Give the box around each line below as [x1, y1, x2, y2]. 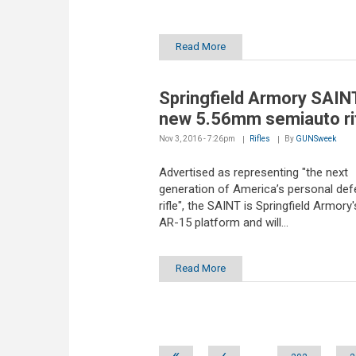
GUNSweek [295, 134, 336, 144]
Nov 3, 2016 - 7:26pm [158, 134, 235, 144]
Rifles [249, 134, 270, 144]
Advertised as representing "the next [158, 165, 348, 180]
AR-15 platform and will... [158, 215, 288, 230]
